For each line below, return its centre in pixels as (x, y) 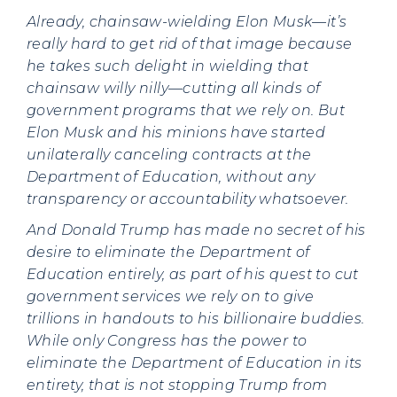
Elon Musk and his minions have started (176, 132)
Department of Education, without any (171, 177)
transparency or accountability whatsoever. (188, 199)
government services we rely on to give (171, 296)
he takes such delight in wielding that (168, 66)
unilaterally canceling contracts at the (169, 155)
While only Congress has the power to (167, 341)
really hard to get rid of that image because (190, 44)
